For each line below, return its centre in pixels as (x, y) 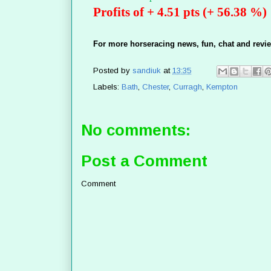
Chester (155, 87)
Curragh (188, 87)
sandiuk (147, 71)
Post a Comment (144, 161)
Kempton (222, 87)
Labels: (107, 87)
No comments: (136, 130)
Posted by (113, 71)
